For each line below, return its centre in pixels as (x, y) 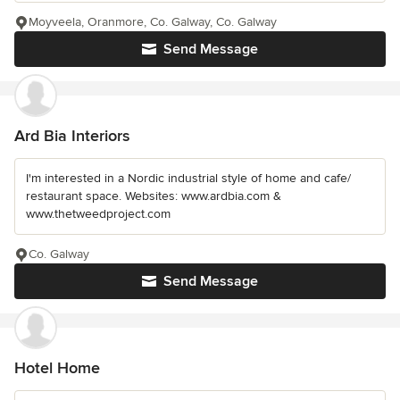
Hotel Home (57, 367)
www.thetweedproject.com (98, 213)
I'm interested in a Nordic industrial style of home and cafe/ (188, 178)
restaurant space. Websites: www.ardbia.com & (154, 196)
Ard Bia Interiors (72, 135)
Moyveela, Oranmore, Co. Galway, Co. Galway (153, 21)
